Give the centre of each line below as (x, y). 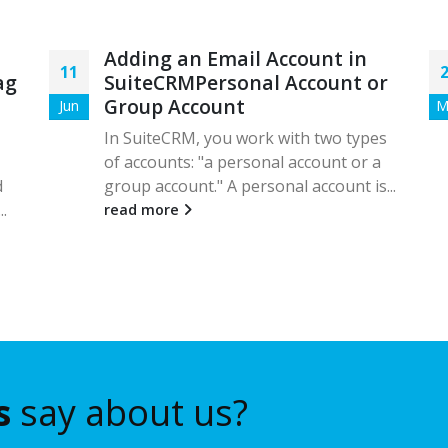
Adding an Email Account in (235, 58)
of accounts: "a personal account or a (242, 161)
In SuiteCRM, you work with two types (245, 137)
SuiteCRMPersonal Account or (246, 82)
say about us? (129, 412)
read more (143, 209)
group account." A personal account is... (250, 185)
